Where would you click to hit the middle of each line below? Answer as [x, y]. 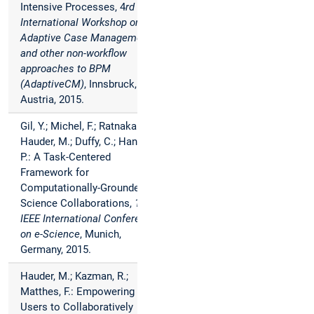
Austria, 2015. [52, 100]
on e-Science [50, 234]
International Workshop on [81, 23]
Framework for [55, 173]
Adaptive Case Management [86, 38]
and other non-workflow [74, 54]
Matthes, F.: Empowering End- [89, 292]
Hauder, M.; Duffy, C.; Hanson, [89, 142]
